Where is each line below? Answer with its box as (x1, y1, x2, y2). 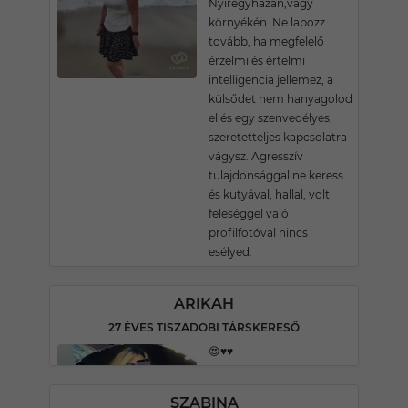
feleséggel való (209, 207, 289, 220)
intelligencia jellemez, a (209, 73, 333, 87)
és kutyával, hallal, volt (209, 188, 330, 201)
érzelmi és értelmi (209, 54, 305, 67)
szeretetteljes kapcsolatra (209, 130, 347, 144)
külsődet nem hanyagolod (209, 92, 352, 106)
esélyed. (209, 245, 252, 259)
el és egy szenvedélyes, (209, 111, 332, 125)
